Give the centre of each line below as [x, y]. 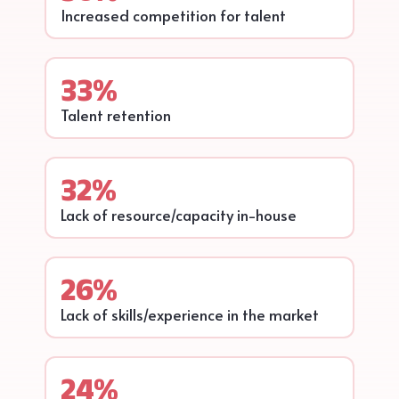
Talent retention [116, 115]
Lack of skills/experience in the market [190, 315]
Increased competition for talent [173, 16]
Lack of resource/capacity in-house [179, 215]
